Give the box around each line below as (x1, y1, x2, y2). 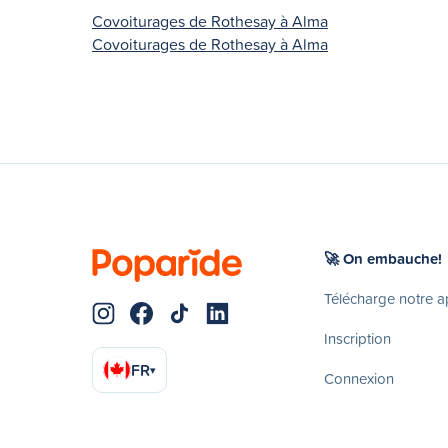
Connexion (324, 367, 394, 389)
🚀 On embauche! (324, 247, 442, 269)
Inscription (324, 327, 391, 349)
